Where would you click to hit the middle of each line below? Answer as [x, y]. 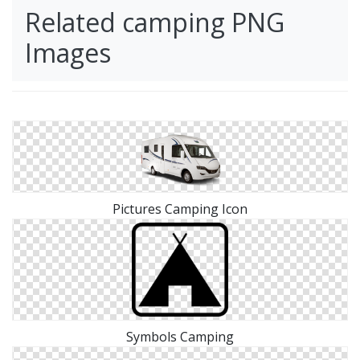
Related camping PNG [155, 22]
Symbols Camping [180, 336]
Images [68, 53]
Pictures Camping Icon [180, 209]
